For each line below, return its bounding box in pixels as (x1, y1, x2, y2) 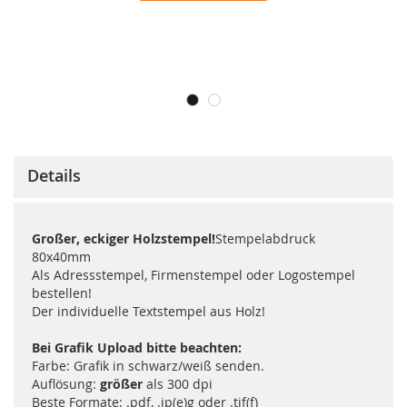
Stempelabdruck (215, 230, 315, 248)
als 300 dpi (143, 375, 213, 393)
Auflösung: (32, 375, 100, 393)
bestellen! (32, 284, 92, 303)
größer (100, 375, 143, 393)
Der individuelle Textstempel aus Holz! (32, 303, 265, 321)
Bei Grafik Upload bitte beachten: (32, 339, 242, 357)
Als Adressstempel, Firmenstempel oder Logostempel (32, 266, 355, 284)
